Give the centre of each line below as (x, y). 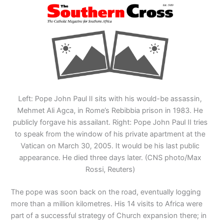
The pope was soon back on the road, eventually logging (106, 192)
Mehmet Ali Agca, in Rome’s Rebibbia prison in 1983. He (110, 111)
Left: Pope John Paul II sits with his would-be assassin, (110, 99)
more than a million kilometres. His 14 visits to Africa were (107, 204)
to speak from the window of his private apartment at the (110, 134)
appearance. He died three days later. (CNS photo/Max (110, 158)
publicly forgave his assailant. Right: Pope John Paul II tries (110, 123)
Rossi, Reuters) (110, 170)
